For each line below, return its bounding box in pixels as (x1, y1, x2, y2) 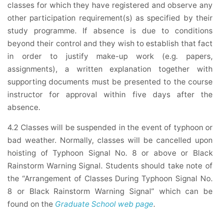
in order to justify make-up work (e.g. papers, (7, 52, 213, 61)
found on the (7, 199, 53, 209)
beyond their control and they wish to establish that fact (7, 39, 213, 49)
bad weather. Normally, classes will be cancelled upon (7, 136, 213, 145)
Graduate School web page (55, 199, 153, 209)
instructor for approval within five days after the (7, 90, 213, 100)
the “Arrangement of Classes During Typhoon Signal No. (7, 174, 213, 184)
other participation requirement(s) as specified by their (7, 13, 213, 23)
